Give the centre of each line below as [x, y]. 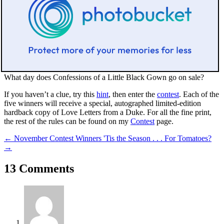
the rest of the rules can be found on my [67, 121]
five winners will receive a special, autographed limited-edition [102, 103]
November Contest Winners [58, 138]
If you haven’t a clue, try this [50, 94]
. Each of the [199, 94]
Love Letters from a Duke [102, 112]
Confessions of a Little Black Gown [110, 77]
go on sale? [185, 77]
